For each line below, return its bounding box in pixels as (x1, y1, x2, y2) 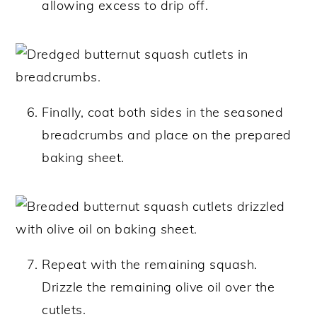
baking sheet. (42, 149, 125, 166)
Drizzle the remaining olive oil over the (42, 279, 275, 296)
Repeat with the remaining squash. (42, 256, 258, 273)
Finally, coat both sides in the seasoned (42, 104, 284, 121)
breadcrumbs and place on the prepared (42, 127, 292, 144)
